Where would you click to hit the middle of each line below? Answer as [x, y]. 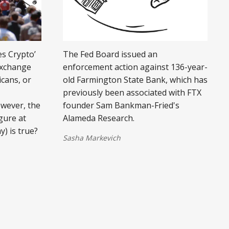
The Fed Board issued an [110, 54]
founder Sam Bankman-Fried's [121, 105]
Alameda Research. [98, 118]
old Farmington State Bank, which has [135, 79]
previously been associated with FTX [132, 92]
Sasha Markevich [91, 138]
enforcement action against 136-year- [135, 67]
